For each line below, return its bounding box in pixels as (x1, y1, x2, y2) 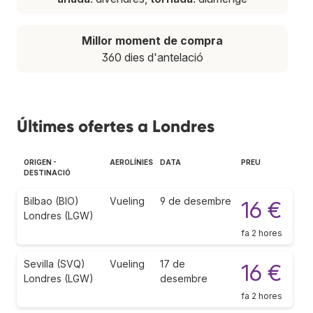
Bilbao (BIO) (24, 194, 79, 207)
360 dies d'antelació (101, 50, 203, 64)
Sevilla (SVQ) (24, 257, 85, 270)
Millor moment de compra (82, 33, 223, 48)
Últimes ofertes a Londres (17, 115, 214, 136)
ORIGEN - (24, 157, 57, 166)
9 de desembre (160, 194, 231, 207)
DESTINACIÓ (24, 168, 71, 177)
